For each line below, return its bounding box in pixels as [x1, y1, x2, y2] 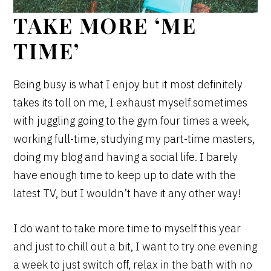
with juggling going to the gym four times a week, [13, 114, 250, 128]
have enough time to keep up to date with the [13, 168, 237, 183]
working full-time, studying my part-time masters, [13, 132, 255, 146]
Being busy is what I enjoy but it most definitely [13, 77, 243, 92]
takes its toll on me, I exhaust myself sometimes [13, 96, 248, 110]
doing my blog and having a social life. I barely [13, 150, 238, 165]
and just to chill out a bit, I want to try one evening [13, 240, 258, 254]
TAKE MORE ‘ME [13, 11, 197, 40]
